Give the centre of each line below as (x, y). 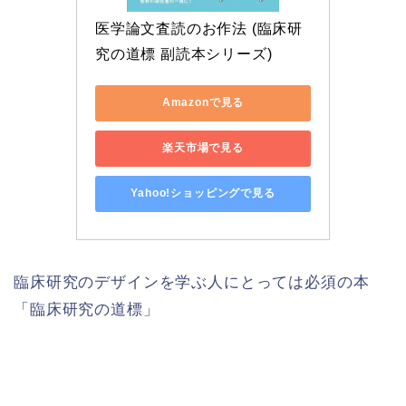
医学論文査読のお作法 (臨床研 (199, 28)
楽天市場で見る (203, 148)
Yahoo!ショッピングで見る (203, 193)
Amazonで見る (203, 103)
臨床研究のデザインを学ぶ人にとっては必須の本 (192, 282)
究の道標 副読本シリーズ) (184, 53)
